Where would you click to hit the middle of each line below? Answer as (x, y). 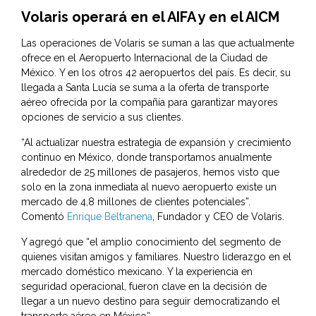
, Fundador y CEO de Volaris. (218, 217)
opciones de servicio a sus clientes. (102, 117)
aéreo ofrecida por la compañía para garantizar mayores (150, 103)
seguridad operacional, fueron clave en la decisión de (144, 287)
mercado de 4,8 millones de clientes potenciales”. (136, 202)
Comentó (44, 217)
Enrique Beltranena (110, 217)
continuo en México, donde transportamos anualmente (146, 158)
